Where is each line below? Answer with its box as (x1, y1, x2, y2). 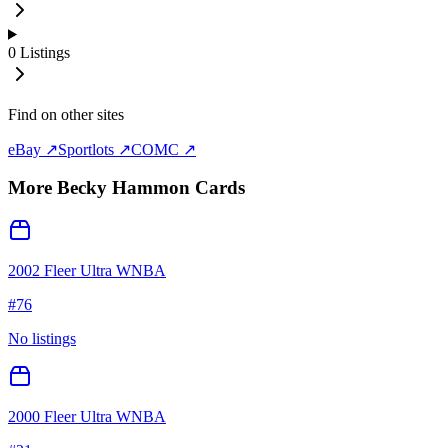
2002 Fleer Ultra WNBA (8, 262, 166, 280)
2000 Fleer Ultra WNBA (8, 408, 166, 426)
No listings (8, 330, 76, 348)
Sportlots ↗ (58, 140, 131, 158)
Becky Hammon (57, 177, 190, 199)
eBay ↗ (8, 140, 58, 158)
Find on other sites (8, 105, 124, 123)
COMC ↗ (131, 140, 196, 158)
